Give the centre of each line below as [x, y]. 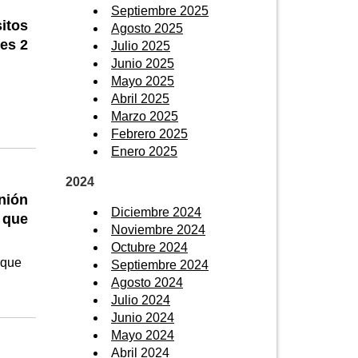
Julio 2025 [141, 46]
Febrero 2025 [149, 133]
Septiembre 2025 [160, 10]
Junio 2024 [143, 317]
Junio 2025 [143, 63]
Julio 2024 [141, 300]
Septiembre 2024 [160, 265]
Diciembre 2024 [156, 212]
